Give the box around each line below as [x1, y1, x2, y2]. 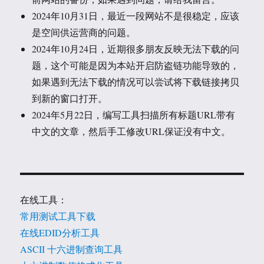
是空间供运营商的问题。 [32, 26, 136, 39]
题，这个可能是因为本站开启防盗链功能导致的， [32, 59, 240, 72]
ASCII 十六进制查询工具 [20, 243, 123, 256]
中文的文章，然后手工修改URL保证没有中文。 [32, 125, 231, 138]
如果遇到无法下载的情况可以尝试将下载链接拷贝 [32, 75, 240, 88]
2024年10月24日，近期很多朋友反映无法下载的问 [32, 42, 240, 55]
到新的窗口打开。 [32, 92, 108, 105]
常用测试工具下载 [20, 210, 96, 223]
